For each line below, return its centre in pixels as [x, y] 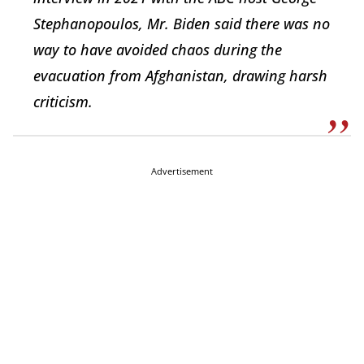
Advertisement [182, 171]
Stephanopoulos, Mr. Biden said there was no [182, 24]
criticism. [63, 102]
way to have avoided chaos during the [158, 50]
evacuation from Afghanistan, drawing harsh [180, 76]
